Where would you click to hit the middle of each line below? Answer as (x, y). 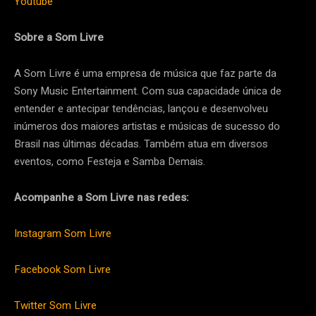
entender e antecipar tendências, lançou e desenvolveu (141, 109)
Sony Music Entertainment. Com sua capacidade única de (148, 91)
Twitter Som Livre (55, 306)
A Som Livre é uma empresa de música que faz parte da (145, 74)
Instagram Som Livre (63, 234)
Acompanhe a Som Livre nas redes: (102, 198)
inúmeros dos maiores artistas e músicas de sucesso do (147, 127)
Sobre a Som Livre (59, 38)
